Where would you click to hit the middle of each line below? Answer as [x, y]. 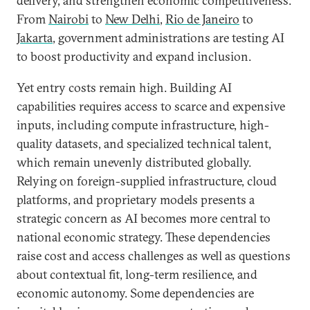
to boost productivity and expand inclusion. [134, 56]
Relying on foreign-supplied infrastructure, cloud [147, 181]
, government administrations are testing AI [168, 38]
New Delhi [133, 19]
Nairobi [69, 19]
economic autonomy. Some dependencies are [135, 293]
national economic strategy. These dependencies [144, 237]
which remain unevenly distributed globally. [134, 162]
